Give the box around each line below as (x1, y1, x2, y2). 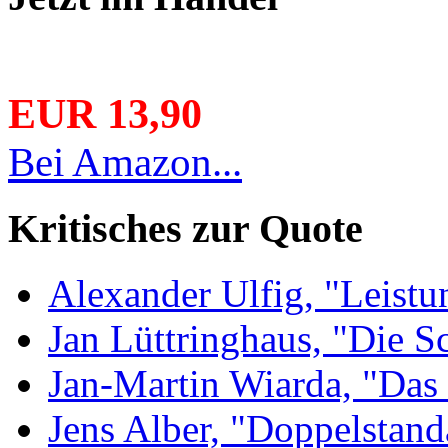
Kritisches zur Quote (8, 206, 363, 252)
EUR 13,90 (8, 91, 202, 138)
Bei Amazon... (8, 139, 242, 186)
